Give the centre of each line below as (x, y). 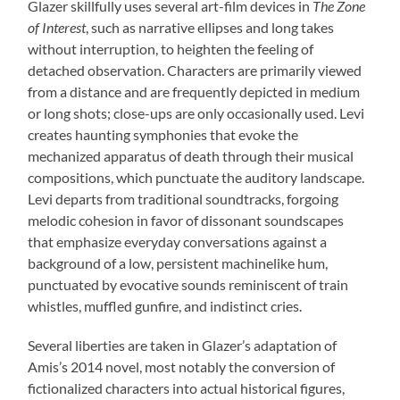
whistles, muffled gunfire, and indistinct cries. (165, 306)
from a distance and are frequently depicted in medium (194, 92)
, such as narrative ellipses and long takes (210, 28)
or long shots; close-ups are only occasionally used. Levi (196, 113)
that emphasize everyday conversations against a (178, 242)
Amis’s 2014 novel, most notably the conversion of (182, 367)
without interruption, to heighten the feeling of (171, 49)
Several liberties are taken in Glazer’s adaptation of (183, 346)
